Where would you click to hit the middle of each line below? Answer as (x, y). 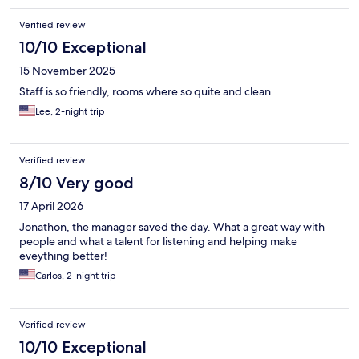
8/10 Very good (77, 182)
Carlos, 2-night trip (76, 275)
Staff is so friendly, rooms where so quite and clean (145, 91)
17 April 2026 (51, 206)
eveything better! (63, 255)
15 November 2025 (67, 70)
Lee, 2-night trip (70, 111)
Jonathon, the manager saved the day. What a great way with (172, 226)
